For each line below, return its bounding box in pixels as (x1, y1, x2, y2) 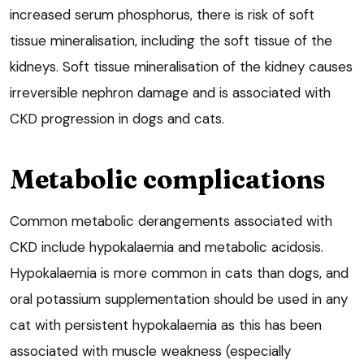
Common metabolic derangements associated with (10, 212, 332, 231)
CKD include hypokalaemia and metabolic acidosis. (10, 238, 323, 257)
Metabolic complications (10, 163, 325, 196)
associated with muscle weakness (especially (10, 342, 291, 361)
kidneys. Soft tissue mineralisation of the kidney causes (10, 58, 353, 76)
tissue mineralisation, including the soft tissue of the (10, 32, 332, 50)
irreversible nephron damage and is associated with (10, 84, 331, 102)
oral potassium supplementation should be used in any (10, 290, 348, 309)
